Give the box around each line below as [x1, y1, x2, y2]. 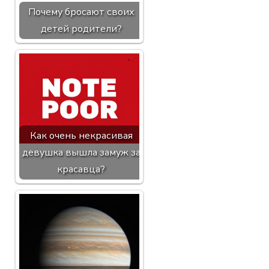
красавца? [57, 163, 105, 176]
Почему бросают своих [28, 5, 134, 19]
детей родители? [40, 22, 122, 35]
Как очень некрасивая [29, 129, 133, 142]
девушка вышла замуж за [22, 146, 141, 159]
